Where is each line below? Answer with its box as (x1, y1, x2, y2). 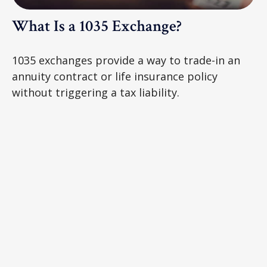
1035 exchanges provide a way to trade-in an (12, 52, 240, 67)
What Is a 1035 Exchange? (12, 15, 182, 36)
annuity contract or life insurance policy (12, 69, 218, 83)
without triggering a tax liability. (12, 85, 179, 100)
